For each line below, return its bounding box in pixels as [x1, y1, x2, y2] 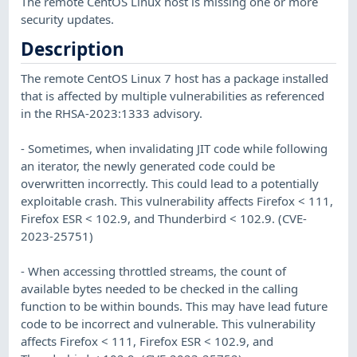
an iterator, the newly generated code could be [21, 157, 276, 174]
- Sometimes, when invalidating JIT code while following [21, 139, 328, 156]
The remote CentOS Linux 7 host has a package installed [21, 69, 329, 86]
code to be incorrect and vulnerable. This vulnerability [21, 315, 316, 331]
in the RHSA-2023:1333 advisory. [21, 104, 203, 121]
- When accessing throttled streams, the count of [21, 262, 287, 279]
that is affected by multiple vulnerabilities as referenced [21, 87, 325, 104]
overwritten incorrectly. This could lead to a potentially [21, 175, 320, 191]
